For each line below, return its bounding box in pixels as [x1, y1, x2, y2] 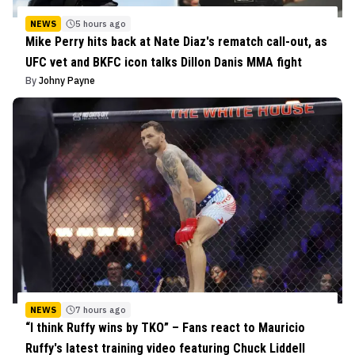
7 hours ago [75, 303, 126, 315]
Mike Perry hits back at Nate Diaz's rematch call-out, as [25, 33, 327, 49]
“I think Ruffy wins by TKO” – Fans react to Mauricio [25, 319, 305, 335]
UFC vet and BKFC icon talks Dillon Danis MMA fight [25, 54, 302, 70]
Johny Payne [39, 74, 95, 86]
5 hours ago [75, 17, 126, 29]
